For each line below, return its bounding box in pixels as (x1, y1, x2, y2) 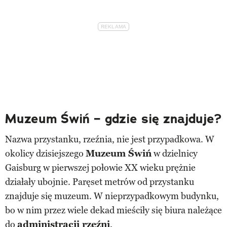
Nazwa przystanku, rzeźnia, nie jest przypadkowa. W (5, 133, 214, 145)
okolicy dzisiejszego (5, 147, 86, 159)
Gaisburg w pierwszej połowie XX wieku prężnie (5, 162, 196, 173)
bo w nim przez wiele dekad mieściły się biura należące (5, 204, 222, 216)
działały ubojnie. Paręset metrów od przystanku (5, 176, 194, 187)
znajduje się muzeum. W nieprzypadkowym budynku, (5, 190, 219, 202)
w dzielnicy (152, 147, 198, 159)
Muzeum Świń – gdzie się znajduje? (5, 110, 221, 127)
